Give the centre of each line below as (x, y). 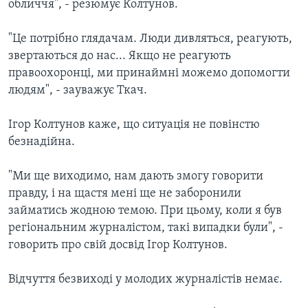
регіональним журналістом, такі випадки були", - (146, 228)
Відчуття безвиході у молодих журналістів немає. (145, 279)
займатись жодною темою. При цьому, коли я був (145, 210)
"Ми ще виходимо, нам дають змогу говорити (136, 176)
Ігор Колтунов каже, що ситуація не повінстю (134, 124)
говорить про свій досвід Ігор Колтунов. (118, 245)
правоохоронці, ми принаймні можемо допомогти (149, 73)
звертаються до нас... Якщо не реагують (120, 56)
